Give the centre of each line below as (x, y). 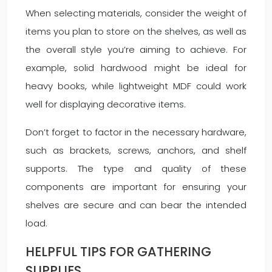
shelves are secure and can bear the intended (136, 205)
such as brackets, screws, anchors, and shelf (136, 150)
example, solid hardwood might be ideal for (136, 68)
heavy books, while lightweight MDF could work (136, 86)
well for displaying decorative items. (106, 104)
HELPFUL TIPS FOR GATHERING (118, 252)
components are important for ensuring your (136, 187)
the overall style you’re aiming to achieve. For (136, 49)
